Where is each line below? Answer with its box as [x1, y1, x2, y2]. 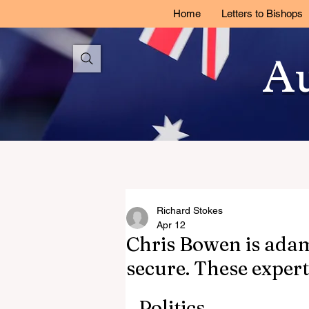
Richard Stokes [157, 205, 223, 216]
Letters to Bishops [221, 8, 303, 19]
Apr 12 [157, 219, 186, 230]
